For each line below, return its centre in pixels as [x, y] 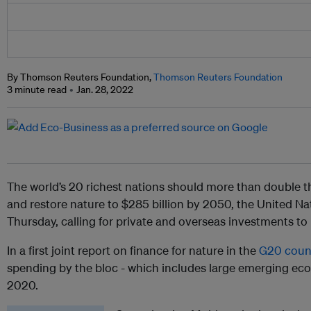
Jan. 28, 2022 [105, 90]
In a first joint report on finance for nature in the [133, 251]
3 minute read [37, 90]
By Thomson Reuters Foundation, [80, 77]
